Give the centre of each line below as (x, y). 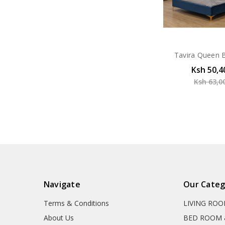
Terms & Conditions (76, 203)
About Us (59, 218)
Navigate (62, 185)
